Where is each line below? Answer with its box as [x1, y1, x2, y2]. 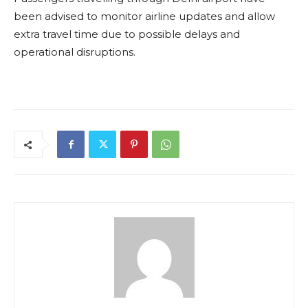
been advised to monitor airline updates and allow [14, 10, 275, 23]
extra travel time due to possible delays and [14, 27, 240, 41]
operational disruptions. [14, 45, 135, 59]
